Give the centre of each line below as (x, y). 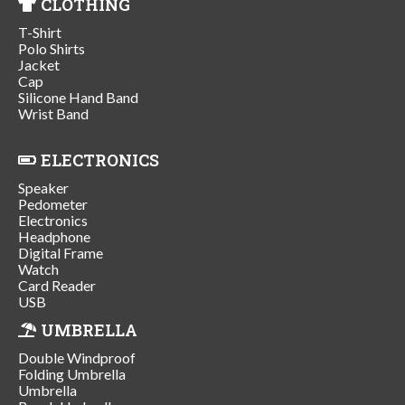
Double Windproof (77, 357)
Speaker (43, 187)
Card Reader (57, 285)
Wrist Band (53, 113)
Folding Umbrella (72, 373)
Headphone (54, 236)
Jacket (39, 64)
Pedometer (53, 203)
